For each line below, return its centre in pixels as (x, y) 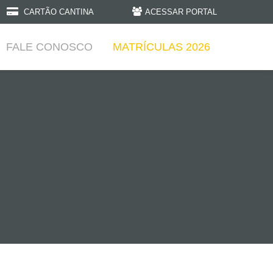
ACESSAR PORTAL (181, 12)
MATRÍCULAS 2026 (161, 47)
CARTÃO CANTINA (58, 12)
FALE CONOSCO (50, 47)
